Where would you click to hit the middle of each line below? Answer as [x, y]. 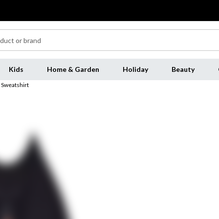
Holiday [135, 69]
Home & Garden [73, 69]
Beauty [183, 69]
